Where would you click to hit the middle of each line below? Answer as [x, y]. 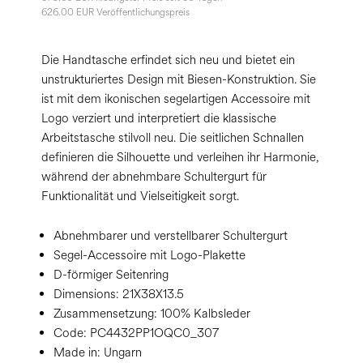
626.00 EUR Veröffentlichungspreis [115, 13]
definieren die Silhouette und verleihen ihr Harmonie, [180, 158]
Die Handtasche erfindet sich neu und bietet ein [168, 60]
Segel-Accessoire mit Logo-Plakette [149, 256]
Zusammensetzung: [105, 314]
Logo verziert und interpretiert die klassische [159, 119]
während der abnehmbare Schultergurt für [154, 177]
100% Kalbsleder [204, 314]
